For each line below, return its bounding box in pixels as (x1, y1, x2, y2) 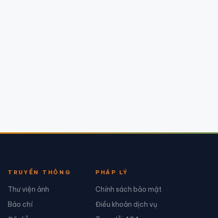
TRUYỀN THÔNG (8, 169, 72, 176)
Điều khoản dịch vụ (95, 200, 157, 209)
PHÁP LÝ (95, 169, 128, 176)
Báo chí (8, 200, 33, 209)
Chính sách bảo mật (95, 184, 162, 194)
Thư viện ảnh (8, 184, 49, 194)
